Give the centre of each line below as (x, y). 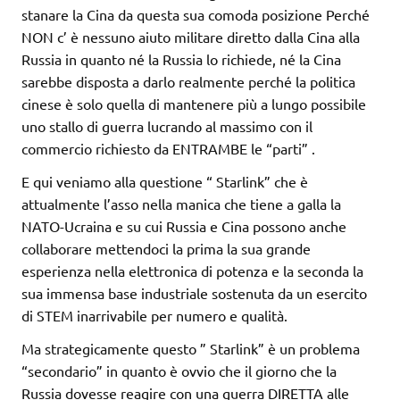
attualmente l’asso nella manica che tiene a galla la (181, 203)
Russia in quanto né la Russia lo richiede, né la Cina (181, 58)
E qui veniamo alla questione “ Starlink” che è (165, 181)
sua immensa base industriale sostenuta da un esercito (194, 292)
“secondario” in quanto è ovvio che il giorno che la (179, 370)
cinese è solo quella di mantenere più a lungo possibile (194, 103)
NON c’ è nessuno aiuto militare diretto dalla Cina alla (191, 36)
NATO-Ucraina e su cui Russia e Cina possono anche (184, 225)
